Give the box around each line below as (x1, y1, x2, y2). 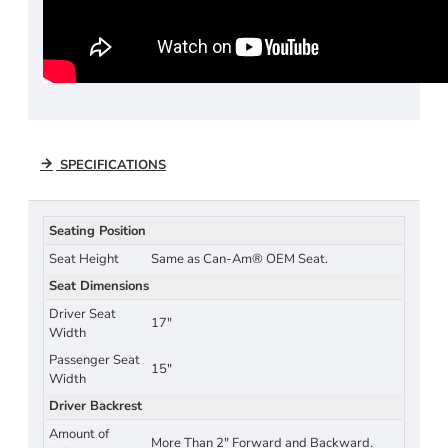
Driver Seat (49, 304, 116, 323)
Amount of (49, 424, 109, 443)
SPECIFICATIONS (56, 155, 166, 174)
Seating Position (49, 221, 146, 240)
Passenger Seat (49, 350, 140, 369)
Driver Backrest (49, 396, 142, 415)
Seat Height (49, 249, 119, 268)
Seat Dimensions (49, 276, 149, 295)
